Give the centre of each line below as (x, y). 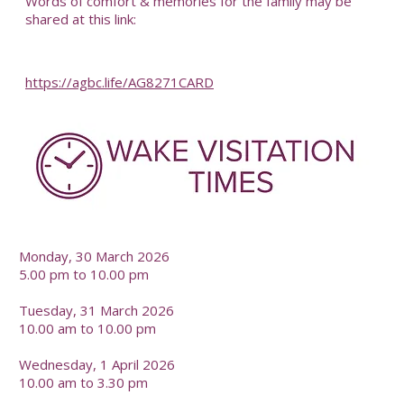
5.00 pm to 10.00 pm (84, 274)
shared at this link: (80, 18)
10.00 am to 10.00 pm (88, 328)
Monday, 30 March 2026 (95, 256)
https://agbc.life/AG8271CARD (119, 83)
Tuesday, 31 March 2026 (97, 310)
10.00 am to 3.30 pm (84, 382)
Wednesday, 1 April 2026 (97, 364)
